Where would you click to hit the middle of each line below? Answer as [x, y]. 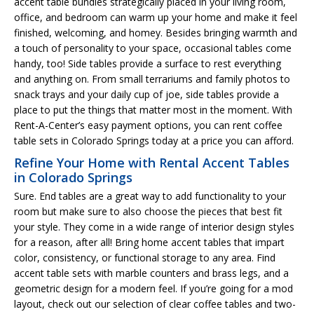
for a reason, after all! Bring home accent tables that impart [149, 242]
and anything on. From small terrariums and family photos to [152, 78]
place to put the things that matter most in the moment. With [153, 109]
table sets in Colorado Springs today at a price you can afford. [154, 140]
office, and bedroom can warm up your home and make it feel [156, 17]
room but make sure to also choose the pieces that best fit [148, 211]
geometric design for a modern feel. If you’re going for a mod [153, 288]
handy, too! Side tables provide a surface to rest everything [148, 63]
